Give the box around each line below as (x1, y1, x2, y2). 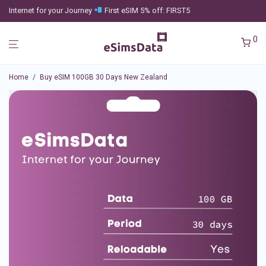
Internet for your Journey (9, 6, 94, 15)
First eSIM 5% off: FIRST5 (102, 6, 190, 15)
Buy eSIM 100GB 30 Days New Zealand (40, 73, 167, 81)
